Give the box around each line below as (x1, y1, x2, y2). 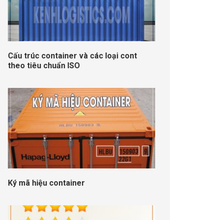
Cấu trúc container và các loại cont (8, 51, 137, 61)
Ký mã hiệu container (8, 178, 85, 188)
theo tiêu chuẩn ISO (8, 61, 81, 71)
